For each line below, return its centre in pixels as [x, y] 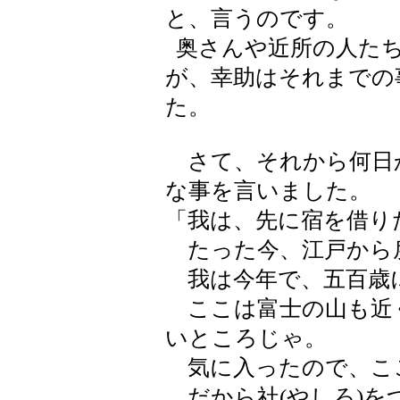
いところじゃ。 [246, 338]
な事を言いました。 [268, 191]
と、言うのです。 [257, 18]
